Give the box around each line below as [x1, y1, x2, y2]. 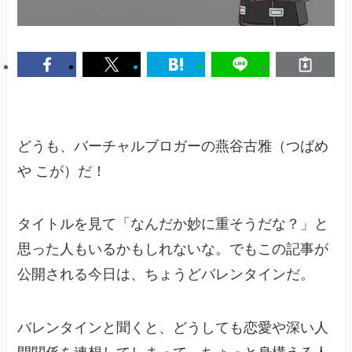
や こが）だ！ [17, 163, 107, 179]
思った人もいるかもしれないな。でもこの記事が [17, 241, 329, 258]
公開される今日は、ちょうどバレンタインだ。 [17, 266, 315, 283]
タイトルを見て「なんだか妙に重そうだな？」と [17, 216, 329, 233]
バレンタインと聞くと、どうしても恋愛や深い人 [17, 320, 329, 336]
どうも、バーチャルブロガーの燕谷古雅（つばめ [17, 137, 329, 154]
